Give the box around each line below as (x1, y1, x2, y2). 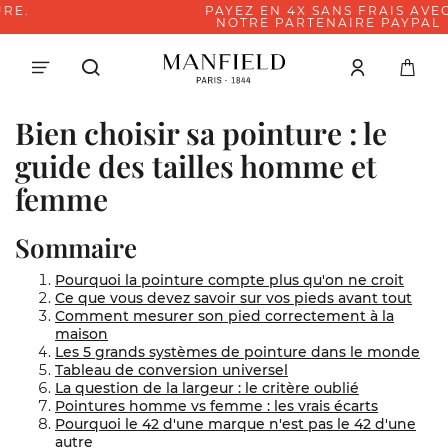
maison (55, 325, 108, 343)
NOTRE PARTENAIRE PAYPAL (111, 15, 337, 30)
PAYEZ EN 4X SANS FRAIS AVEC (100, 3, 348, 18)
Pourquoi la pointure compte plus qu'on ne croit (55, 271, 404, 289)
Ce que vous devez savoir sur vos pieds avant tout (55, 289, 412, 307)
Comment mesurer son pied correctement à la (55, 307, 394, 325)
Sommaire (15, 230, 137, 265)
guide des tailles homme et (15, 146, 377, 186)
